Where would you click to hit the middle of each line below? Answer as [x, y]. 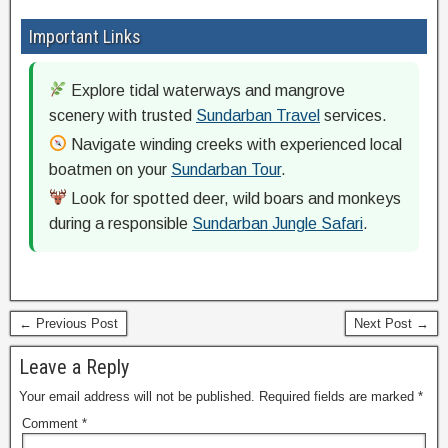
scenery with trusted [122, 115]
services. [353, 115]
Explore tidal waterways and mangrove [206, 90]
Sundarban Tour [226, 169]
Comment [52, 423]
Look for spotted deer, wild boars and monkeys [234, 198]
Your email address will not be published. [137, 396]
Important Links [85, 36]
